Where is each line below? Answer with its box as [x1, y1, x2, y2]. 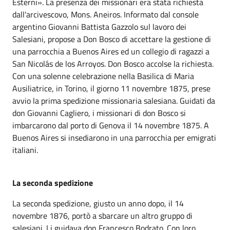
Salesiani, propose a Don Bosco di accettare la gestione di [12, 33, 211, 45]
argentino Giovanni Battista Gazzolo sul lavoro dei [12, 21, 186, 33]
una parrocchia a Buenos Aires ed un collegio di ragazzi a [12, 45, 209, 57]
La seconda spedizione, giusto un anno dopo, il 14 [12, 197, 184, 209]
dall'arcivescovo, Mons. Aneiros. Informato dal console [12, 8, 199, 21]
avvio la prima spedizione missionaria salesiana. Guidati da [12, 94, 215, 107]
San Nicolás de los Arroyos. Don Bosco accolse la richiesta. [12, 57, 214, 70]
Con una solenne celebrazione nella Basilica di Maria [12, 70, 194, 82]
